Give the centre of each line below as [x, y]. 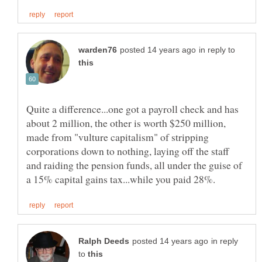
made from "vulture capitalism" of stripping [118, 137]
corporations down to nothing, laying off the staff [128, 151]
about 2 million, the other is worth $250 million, [126, 123]
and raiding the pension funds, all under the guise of [134, 165]
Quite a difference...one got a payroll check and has [132, 109]
